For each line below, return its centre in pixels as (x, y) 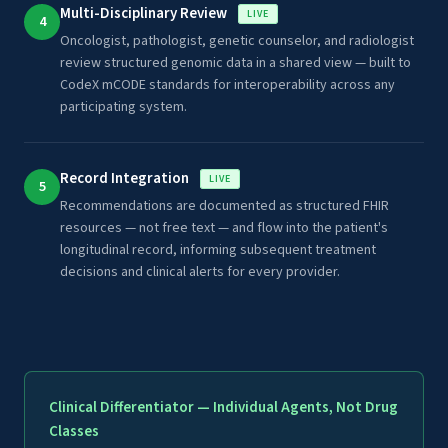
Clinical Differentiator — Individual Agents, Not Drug (223, 407)
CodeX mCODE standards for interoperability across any (227, 85)
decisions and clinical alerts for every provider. (200, 272)
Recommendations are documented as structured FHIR (224, 206)
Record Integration (126, 178)
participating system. (123, 107)
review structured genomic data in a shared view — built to (235, 63)
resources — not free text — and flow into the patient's (224, 228)
